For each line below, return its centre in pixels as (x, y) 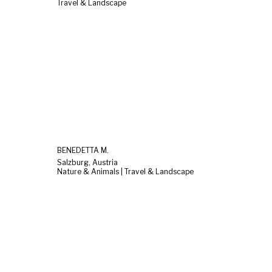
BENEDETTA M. (83, 150)
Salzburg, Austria (87, 162)
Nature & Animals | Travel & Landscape (125, 171)
